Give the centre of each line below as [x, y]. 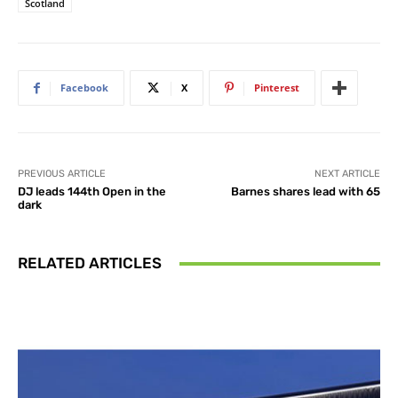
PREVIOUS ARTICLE [62, 174]
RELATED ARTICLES [90, 263]
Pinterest [277, 88]
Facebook [84, 88]
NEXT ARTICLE [347, 174]
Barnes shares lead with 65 [305, 192]
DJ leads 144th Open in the [92, 192]
